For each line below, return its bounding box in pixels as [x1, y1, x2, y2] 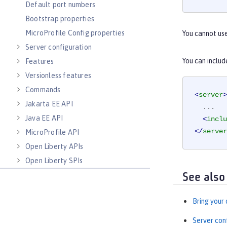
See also [182, 171, 225, 184]
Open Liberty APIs [25, 142, 84, 150]
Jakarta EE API [25, 100, 73, 108]
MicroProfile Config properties [25, 29, 125, 37]
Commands [25, 86, 61, 94]
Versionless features [25, 71, 91, 80]
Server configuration [25, 43, 92, 51]
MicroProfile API [25, 128, 80, 136]
